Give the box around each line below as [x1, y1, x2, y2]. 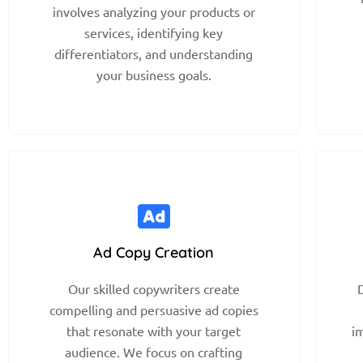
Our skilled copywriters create [67, 280, 240, 297]
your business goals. [96, 66, 211, 83]
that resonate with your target [66, 322, 241, 339]
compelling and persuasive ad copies [49, 301, 258, 318]
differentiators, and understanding [54, 45, 254, 62]
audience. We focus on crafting [65, 343, 243, 360]
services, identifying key [84, 23, 224, 41]
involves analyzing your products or [52, 2, 255, 19]
